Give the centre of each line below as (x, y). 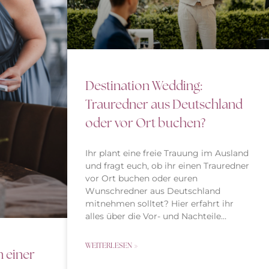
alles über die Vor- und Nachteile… (156, 216)
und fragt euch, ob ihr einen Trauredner (167, 165)
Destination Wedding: (144, 85)
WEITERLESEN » (112, 245)
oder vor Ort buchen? (145, 122)
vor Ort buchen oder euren (141, 178)
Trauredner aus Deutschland (164, 104)
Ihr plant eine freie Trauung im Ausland (167, 153)
